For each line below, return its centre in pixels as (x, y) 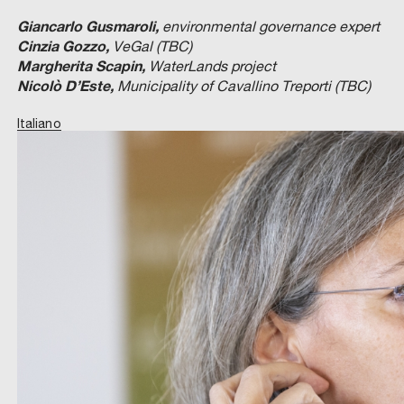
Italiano (39, 123)
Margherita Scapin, (81, 65)
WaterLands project (210, 65)
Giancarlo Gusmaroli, (87, 25)
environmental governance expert (269, 26)
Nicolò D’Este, (65, 85)
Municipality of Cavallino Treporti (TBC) (242, 85)
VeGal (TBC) (150, 46)
